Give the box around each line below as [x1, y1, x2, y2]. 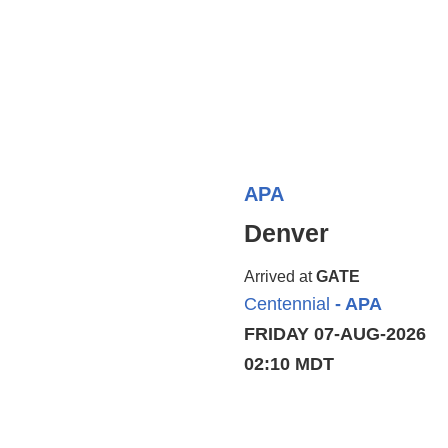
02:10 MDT [244, 354, 334, 374]
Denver [244, 219, 329, 247]
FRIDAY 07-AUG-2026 [244, 324, 426, 344]
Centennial [244, 294, 330, 314]
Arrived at [244, 268, 316, 285]
